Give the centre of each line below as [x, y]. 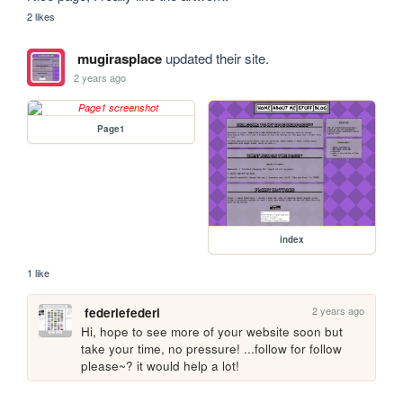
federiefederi [122, 313]
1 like [39, 273]
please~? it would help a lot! [161, 366]
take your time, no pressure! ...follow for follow [212, 349]
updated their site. [215, 58]
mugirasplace [119, 59]
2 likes [41, 17]
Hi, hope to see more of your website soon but [212, 332]
